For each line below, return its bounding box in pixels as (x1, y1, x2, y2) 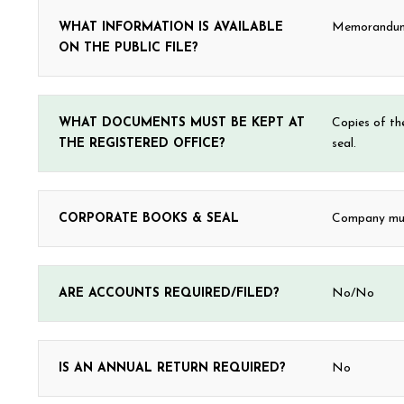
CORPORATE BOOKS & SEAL (59, 212, 239, 225)
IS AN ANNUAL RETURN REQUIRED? (59, 362, 286, 375)
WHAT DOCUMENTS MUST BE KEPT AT (59, 116, 305, 130)
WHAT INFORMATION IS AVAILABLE (59, 21, 283, 34)
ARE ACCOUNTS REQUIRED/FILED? (59, 287, 280, 300)
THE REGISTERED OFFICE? (59, 137, 225, 151)
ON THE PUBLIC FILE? (59, 41, 198, 55)
